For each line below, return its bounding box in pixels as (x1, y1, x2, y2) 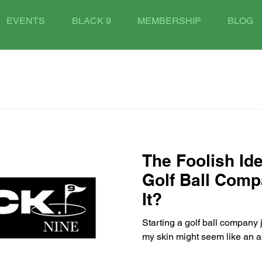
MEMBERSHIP (137, 15, 202, 26)
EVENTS (6, 15, 45, 26)
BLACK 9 (71, 15, 111, 26)
